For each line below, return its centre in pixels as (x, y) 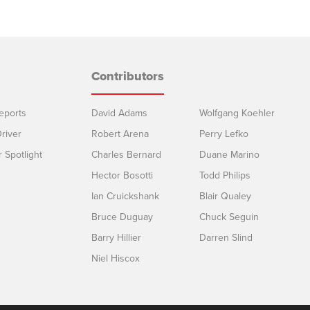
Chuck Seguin (229, 217)
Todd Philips (225, 175)
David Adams (119, 113)
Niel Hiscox (116, 258)
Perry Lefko (224, 134)
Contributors (128, 76)
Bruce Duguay (122, 217)
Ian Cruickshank (125, 196)
